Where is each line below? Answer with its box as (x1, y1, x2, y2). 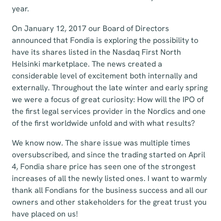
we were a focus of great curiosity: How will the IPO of (12, 94, 204, 105)
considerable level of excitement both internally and (12, 71, 197, 81)
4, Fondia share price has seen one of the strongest (12, 161, 196, 172)
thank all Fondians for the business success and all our (12, 185, 208, 195)
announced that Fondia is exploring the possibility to (12, 35, 198, 45)
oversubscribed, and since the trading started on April (12, 149, 205, 160)
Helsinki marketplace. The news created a (12, 59, 162, 69)
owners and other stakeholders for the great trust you (12, 197, 207, 207)
